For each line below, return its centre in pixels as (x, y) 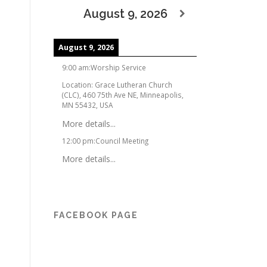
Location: (78, 84)
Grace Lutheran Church (133, 84)
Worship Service (118, 67)
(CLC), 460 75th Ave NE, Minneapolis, (123, 94)
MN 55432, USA (87, 105)
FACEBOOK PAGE (96, 215)
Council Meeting (122, 140)
